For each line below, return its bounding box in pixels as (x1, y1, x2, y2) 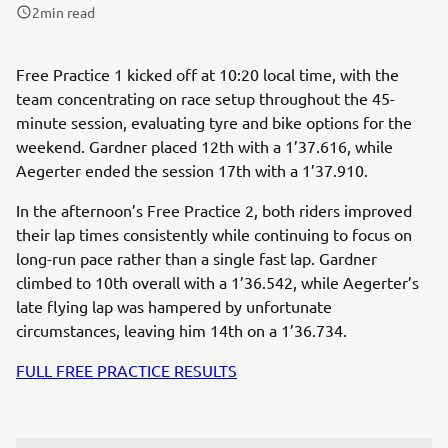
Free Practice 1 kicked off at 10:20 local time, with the (16, 64, 399, 84)
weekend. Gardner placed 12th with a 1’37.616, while (16, 136, 393, 156)
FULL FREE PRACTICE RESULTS (16, 360, 237, 380)
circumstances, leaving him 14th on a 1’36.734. (16, 320, 347, 340)
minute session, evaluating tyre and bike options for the (16, 112, 412, 132)
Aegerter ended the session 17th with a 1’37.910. (16, 160, 368, 180)
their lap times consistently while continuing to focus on (16, 224, 412, 244)
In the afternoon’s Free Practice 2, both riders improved (16, 200, 412, 220)
